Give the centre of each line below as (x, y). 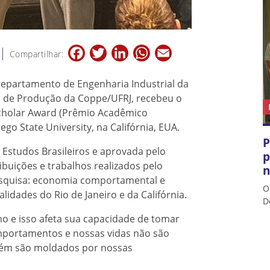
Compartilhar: (37, 54)
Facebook (105, 51)
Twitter (122, 51)
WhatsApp (172, 51)
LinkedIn (147, 51)
